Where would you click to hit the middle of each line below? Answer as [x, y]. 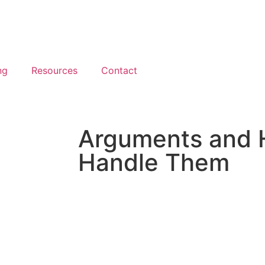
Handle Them [154, 162]
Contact [119, 70]
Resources [54, 70]
